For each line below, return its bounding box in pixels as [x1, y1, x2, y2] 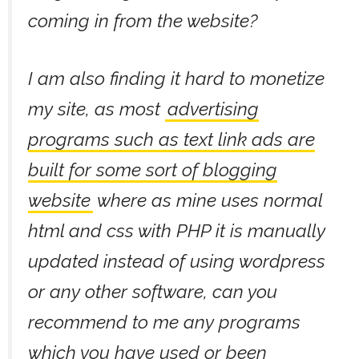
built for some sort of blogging [28, 159, 277, 180]
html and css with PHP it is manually [28, 220, 325, 241]
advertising [167, 98, 260, 119]
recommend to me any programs [28, 311, 301, 333]
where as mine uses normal [93, 189, 323, 211]
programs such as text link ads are [28, 128, 315, 150]
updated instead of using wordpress [28, 250, 325, 272]
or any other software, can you [28, 280, 277, 302]
